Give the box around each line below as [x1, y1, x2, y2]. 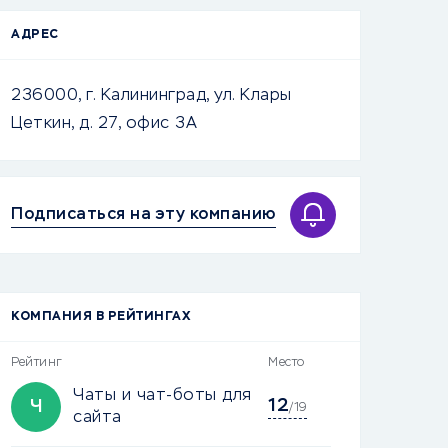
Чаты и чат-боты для [73, 388, 252, 404]
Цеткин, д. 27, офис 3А [11, 116, 197, 132]
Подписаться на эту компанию [11, 206, 276, 223]
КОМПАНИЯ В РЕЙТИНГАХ [11, 311, 190, 323]
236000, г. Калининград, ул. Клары [11, 88, 292, 104]
